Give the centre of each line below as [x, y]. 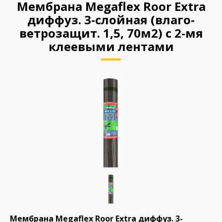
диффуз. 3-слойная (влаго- [111, 20]
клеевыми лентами [111, 46]
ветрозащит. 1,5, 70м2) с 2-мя [111, 33]
